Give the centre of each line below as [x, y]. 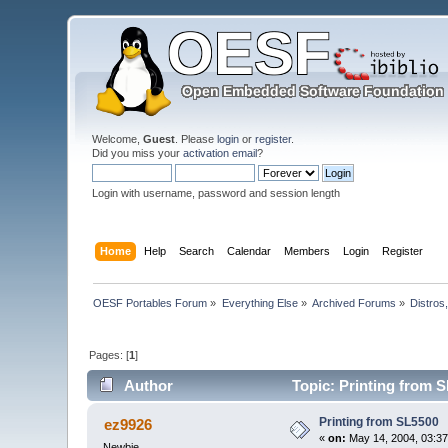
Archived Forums [354, 302]
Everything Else [259, 302]
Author [148, 386]
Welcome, [118, 139]
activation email [220, 153]
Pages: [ [109, 354]
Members [306, 250]
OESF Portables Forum [150, 302]
